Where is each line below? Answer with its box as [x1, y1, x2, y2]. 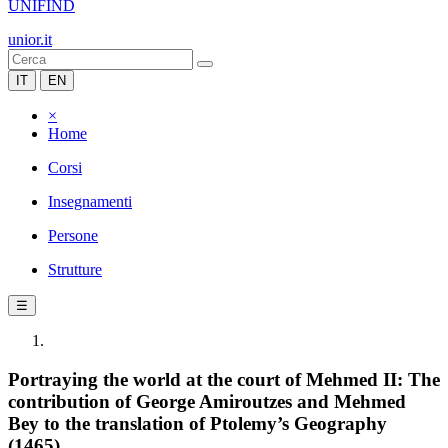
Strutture [48, 261, 102, 278]
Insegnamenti [48, 193, 132, 210]
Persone [48, 227, 98, 244]
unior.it [8, 31, 52, 48]
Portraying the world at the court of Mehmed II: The [8, 368, 440, 390]
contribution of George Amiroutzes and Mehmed [8, 390, 406, 412]
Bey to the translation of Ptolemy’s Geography [8, 412, 387, 434]
